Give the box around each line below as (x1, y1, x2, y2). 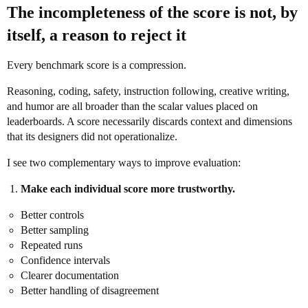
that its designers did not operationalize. (7, 131, 177, 142)
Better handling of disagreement (21, 285, 159, 296)
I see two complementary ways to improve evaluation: (7, 157, 241, 168)
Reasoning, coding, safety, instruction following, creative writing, (7, 85, 289, 97)
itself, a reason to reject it (7, 26, 186, 44)
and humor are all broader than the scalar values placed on (7, 100, 258, 112)
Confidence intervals (21, 254, 110, 266)
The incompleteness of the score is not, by (7, 3, 298, 21)
